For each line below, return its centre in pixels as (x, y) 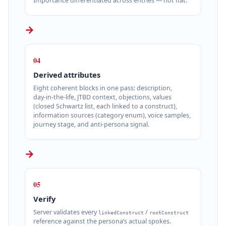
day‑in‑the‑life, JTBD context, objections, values (102, 97)
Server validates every (66, 212)
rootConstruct (169, 212)
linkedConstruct (121, 212)
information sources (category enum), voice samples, (112, 115)
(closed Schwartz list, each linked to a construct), (105, 106)
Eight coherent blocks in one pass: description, (103, 88)
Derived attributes (67, 75)
